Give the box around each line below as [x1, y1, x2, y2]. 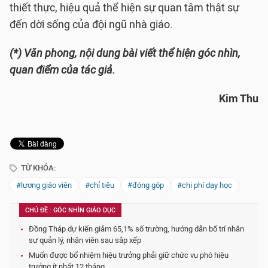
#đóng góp [127, 181, 164, 190]
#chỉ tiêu [85, 181, 114, 190]
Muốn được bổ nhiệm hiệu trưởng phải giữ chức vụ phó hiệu [29, 251, 229, 260]
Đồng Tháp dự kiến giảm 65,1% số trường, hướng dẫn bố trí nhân [29, 224, 244, 233]
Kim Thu [219, 92, 258, 105]
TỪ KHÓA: [19, 163, 56, 172]
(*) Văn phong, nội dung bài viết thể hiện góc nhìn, [10, 47, 240, 60]
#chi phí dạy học [177, 181, 232, 190]
